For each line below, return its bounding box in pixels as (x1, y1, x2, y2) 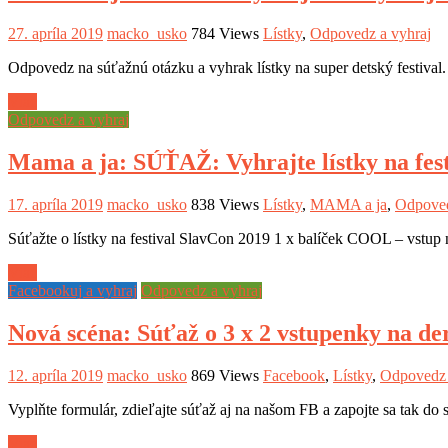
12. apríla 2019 (8, 366, 103, 384)
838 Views (191, 196, 259, 213)
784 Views (191, 25, 259, 43)
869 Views (191, 366, 259, 384)
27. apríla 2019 (8, 25, 103, 43)
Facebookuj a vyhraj (8, 282, 137, 299)
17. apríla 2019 (8, 196, 103, 213)
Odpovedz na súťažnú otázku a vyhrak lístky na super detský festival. (8, 59, 446, 77)
